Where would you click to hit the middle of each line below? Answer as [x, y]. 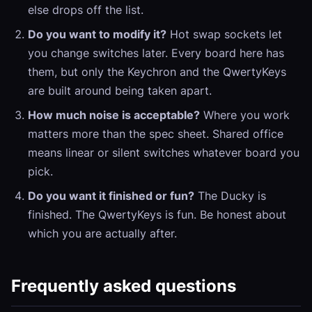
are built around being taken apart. [120, 91]
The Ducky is [230, 196]
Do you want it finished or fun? [111, 196]
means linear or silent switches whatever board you [164, 153]
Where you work [245, 115]
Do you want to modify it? [97, 34]
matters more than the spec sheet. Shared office [156, 134]
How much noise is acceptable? [114, 115]
